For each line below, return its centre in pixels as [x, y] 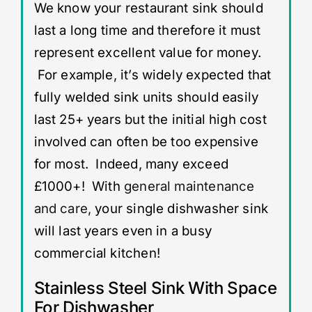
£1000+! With [79, 187]
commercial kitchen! [97, 253]
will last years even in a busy [123, 231]
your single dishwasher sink [180, 209]
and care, [63, 209]
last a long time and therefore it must [147, 31]
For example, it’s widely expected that [153, 75]
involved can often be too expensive [146, 142]
